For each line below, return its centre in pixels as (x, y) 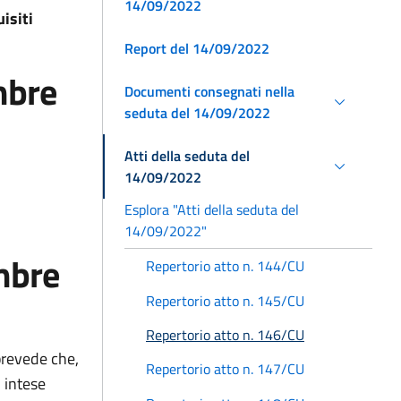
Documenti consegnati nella (209, 91)
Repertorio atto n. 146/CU (225, 334)
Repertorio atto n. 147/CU (225, 369)
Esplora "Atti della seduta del (212, 209)
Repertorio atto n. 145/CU (225, 300)
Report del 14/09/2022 (197, 48)
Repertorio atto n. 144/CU (225, 266)
